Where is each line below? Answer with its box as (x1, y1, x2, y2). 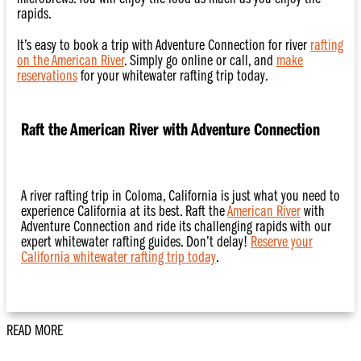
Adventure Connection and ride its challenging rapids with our (20, 219, 331, 235)
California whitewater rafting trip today (20, 250, 216, 266)
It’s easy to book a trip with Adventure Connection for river (16, 38, 310, 54)
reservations (16, 68, 77, 85)
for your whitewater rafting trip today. (77, 68, 268, 85)
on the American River (16, 53, 124, 69)
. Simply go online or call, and (123, 53, 276, 69)
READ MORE (6, 324, 63, 340)
